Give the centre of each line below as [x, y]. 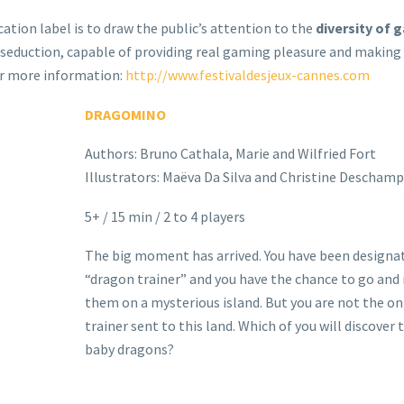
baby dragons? [129, 349]
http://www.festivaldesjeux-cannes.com [248, 74]
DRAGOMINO [125, 114]
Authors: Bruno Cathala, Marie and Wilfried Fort [230, 154]
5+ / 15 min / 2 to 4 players [165, 216]
